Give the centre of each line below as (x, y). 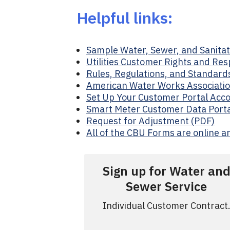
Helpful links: (125, 18)
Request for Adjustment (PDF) (150, 121)
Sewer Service (166, 186)
